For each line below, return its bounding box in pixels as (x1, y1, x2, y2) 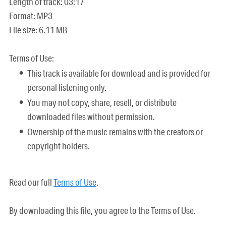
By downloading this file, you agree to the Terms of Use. (9, 204, 196, 216)
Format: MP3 (9, 10, 52, 21)
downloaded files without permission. (27, 110, 155, 122)
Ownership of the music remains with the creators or (27, 126, 203, 137)
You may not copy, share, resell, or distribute (27, 96, 177, 108)
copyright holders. (27, 140, 90, 151)
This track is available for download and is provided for (27, 67, 211, 79)
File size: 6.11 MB (9, 24, 67, 35)
